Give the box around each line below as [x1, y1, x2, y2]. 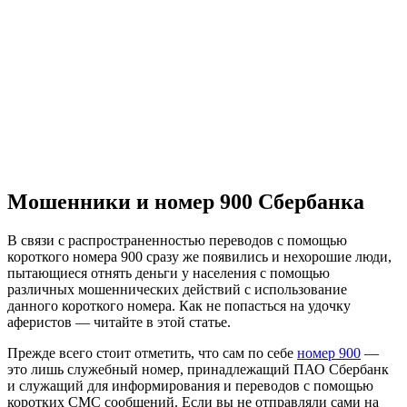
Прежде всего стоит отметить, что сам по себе [7, 344, 297, 361]
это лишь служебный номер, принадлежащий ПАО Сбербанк [7, 361, 389, 377]
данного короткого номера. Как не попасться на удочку [7, 297, 351, 313]
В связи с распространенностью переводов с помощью [7, 232, 347, 248]
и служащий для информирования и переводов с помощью [7, 377, 373, 393]
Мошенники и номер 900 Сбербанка [7, 189, 364, 213]
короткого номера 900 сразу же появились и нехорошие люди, [7, 248, 392, 264]
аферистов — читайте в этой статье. [7, 313, 231, 330]
